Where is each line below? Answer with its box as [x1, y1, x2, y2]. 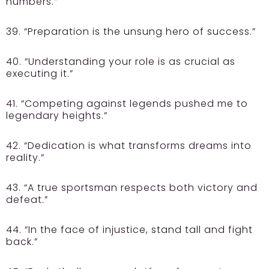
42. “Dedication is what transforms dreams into [6, 139, 252, 153]
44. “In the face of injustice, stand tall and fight [6, 223, 253, 237]
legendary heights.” [6, 109, 107, 123]
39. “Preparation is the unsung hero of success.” [6, 25, 256, 39]
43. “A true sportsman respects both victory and [6, 181, 258, 195]
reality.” [6, 151, 44, 165]
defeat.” [6, 193, 48, 207]
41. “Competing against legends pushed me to [6, 97, 248, 111]
